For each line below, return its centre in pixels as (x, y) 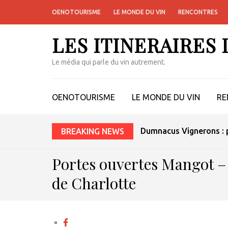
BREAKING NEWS (93, 131)
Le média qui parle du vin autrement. (109, 62)
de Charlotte (94, 183)
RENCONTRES (198, 12)
